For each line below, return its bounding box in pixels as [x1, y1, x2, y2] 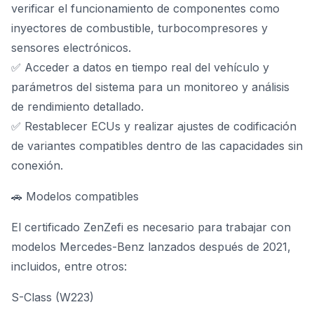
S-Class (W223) [11, 290, 94, 304]
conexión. [11, 158, 63, 172]
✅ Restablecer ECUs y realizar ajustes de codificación [11, 119, 296, 133]
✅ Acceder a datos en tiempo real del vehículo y [11, 60, 269, 74]
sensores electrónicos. [11, 41, 131, 55]
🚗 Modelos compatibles [11, 189, 139, 203]
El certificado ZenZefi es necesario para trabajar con [11, 220, 291, 234]
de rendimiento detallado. [11, 100, 144, 114]
